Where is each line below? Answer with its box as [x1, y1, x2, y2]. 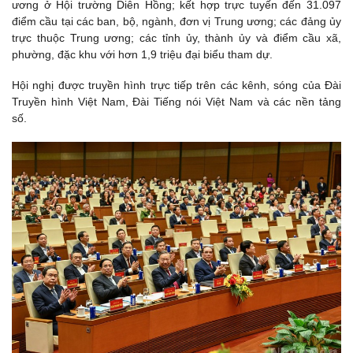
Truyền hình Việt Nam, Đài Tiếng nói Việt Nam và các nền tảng [12, 95, 341, 109]
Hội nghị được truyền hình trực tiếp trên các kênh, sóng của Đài [12, 79, 341, 92]
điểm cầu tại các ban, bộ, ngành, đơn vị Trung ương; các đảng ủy [12, 15, 341, 28]
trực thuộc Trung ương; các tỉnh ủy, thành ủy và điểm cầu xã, [12, 32, 341, 45]
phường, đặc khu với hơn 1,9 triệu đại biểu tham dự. [12, 48, 273, 61]
